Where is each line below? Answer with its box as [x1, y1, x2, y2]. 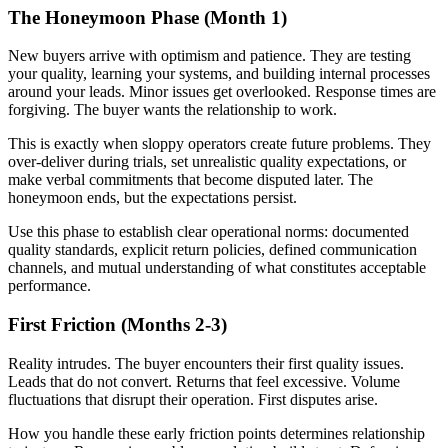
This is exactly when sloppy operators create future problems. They [8, 135, 431, 153]
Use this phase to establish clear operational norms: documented [8, 223, 409, 241]
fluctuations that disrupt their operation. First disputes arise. [8, 390, 378, 408]
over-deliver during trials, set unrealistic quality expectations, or [8, 153, 406, 171]
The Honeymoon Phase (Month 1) [8, 6, 287, 28]
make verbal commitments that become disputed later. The [8, 171, 373, 189]
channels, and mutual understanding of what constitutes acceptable [8, 259, 426, 277]
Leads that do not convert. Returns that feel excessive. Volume [8, 372, 400, 390]
